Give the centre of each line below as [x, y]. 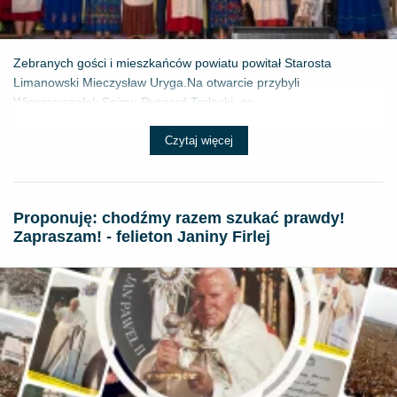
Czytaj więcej [198, 140]
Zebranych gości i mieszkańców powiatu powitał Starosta [172, 62]
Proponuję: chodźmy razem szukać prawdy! [179, 218]
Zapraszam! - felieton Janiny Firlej [142, 236]
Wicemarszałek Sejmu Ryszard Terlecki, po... [139, 101]
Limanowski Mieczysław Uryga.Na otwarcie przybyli [156, 82]
